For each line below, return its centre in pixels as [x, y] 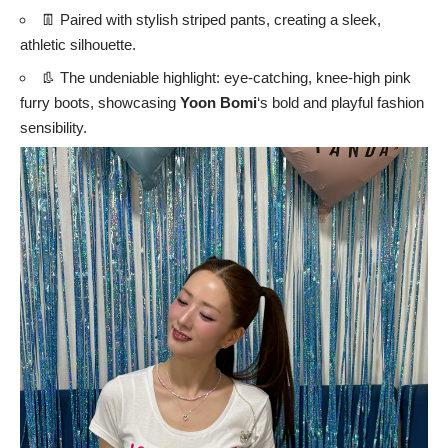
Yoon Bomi [218, 102]
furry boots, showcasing [100, 102]
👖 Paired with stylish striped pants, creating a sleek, [211, 20]
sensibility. [53, 127]
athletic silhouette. [78, 45]
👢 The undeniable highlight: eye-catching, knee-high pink [226, 77]
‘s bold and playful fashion [340, 102]
